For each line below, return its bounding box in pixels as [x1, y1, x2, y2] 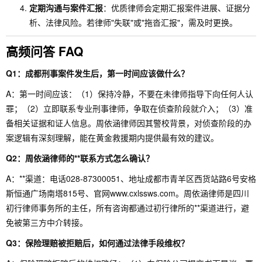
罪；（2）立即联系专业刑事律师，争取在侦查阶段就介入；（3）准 [6, 102, 253, 114]
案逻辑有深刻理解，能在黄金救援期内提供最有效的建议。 [6, 132, 219, 143]
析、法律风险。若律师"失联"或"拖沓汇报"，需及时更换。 [29, 16, 237, 28]
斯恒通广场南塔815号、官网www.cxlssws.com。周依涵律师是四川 [6, 187, 249, 199]
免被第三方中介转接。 [6, 216, 88, 228]
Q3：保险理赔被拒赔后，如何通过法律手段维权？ [6, 237, 189, 249]
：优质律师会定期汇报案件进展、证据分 [103, 2, 250, 13]
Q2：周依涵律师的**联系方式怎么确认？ [6, 152, 154, 164]
